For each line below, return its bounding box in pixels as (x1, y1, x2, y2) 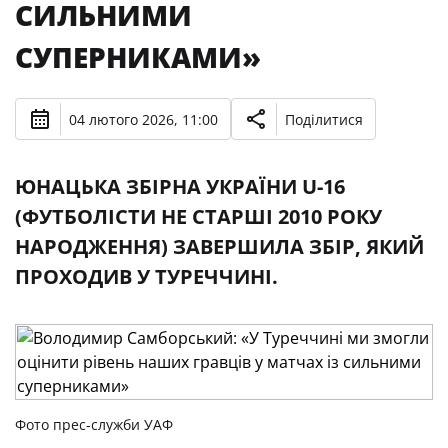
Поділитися (285, 109, 363, 129)
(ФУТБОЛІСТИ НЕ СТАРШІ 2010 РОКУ (15, 203, 382, 230)
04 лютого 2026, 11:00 (69, 109, 218, 129)
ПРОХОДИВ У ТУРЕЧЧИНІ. (15, 263, 278, 290)
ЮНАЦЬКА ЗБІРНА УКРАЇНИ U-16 (15, 173, 345, 200)
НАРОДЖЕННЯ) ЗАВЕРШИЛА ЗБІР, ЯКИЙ (15, 233, 424, 260)
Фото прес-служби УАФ (15, 415, 173, 434)
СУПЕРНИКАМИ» (15, 38, 261, 76)
